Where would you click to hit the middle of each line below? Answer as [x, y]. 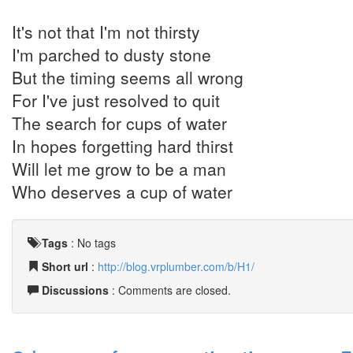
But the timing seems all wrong [128, 77]
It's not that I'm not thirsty [106, 32]
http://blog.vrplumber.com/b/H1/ [176, 266]
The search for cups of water [119, 123]
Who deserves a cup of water [122, 191]
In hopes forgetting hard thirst [123, 146]
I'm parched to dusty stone [111, 54]
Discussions [75, 290]
